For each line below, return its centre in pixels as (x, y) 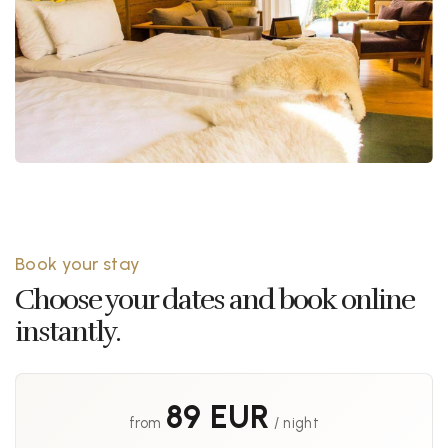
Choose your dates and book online (214, 300)
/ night (294, 423)
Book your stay (78, 264)
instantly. (67, 332)
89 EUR (217, 417)
